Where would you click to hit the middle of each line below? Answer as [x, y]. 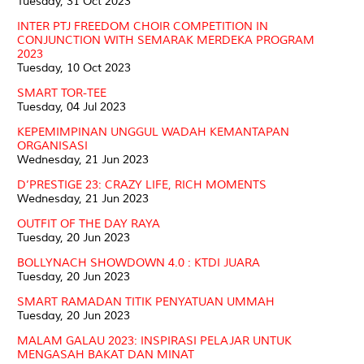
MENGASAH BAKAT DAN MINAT [106, 354]
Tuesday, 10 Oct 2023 [74, 67]
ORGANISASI [52, 145]
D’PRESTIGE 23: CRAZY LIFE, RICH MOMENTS [142, 184]
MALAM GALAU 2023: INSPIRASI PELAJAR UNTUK [154, 340]
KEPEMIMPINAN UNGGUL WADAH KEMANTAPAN [153, 132]
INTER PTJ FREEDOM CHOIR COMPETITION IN [143, 26]
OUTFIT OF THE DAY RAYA [89, 223]
